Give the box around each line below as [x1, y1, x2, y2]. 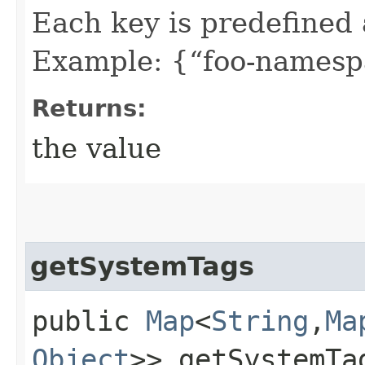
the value [32, 131, 161, 165]
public [32, 304, 146, 337]
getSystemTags [30, 251, 254, 281]
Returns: [32, 94, 147, 122]
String [211, 304, 309, 337]
